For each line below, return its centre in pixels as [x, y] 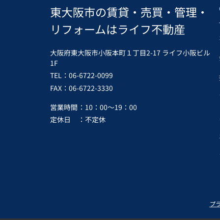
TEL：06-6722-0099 [82, 75]
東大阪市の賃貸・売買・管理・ [129, 12]
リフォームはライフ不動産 [118, 29]
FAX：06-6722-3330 [82, 88]
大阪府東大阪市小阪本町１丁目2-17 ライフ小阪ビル [130, 53]
